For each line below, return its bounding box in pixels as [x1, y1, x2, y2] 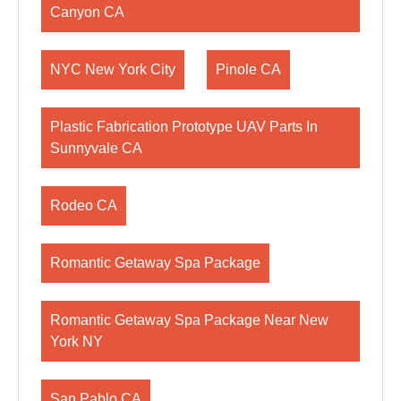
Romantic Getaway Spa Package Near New [50, 312, 328, 328]
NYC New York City [50, 62, 175, 77]
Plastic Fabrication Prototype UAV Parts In [50, 119, 318, 134]
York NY [50, 334, 103, 349]
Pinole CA [216, 62, 281, 77]
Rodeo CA [50, 198, 117, 213]
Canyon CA [50, 4, 124, 20]
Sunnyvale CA [50, 141, 142, 156]
